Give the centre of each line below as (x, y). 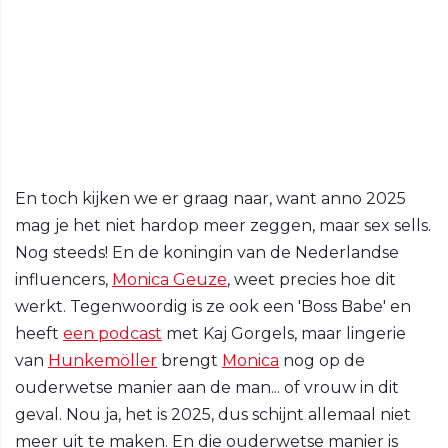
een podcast (112, 334)
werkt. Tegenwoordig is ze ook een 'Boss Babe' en (213, 307)
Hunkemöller (102, 361)
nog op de (322, 361)
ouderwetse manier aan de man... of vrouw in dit (207, 388)
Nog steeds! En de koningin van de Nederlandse (207, 253)
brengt (189, 361)
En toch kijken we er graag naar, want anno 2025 (210, 199)
